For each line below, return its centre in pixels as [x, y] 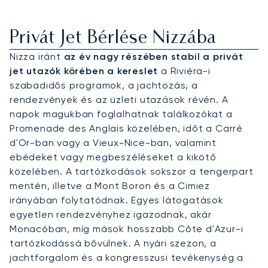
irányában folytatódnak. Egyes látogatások [117, 200]
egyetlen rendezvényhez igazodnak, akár [111, 214]
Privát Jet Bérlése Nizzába [113, 38]
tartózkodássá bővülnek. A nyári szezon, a [113, 243]
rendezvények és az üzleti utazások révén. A [119, 99]
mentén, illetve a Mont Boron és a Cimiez [110, 185]
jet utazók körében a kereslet [84, 71]
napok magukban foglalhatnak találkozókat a [121, 114]
